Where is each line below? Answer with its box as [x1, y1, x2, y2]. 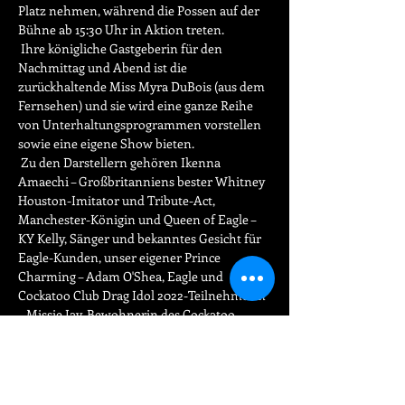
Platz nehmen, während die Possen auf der [18, 2, 262, 19]
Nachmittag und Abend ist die [18, 59, 190, 76]
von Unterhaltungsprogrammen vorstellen [18, 116, 264, 133]
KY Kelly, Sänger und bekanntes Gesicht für [18, 230, 264, 247]
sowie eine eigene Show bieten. [18, 135, 194, 152]
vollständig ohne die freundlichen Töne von [18, 381, 268, 399]
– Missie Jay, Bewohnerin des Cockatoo [18, 306, 238, 323]
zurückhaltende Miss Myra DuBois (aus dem [18, 78, 268, 95]
